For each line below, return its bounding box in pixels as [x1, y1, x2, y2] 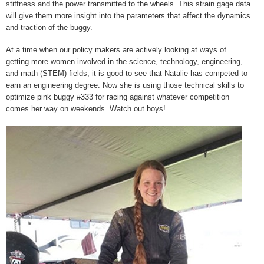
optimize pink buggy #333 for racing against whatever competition [6, 93, 229, 102]
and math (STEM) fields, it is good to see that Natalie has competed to [6, 69, 247, 78]
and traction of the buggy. [6, 22, 93, 32]
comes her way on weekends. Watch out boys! [6, 104, 166, 114]
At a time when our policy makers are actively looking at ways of [6, 45, 226, 55]
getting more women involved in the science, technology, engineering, [6, 57, 243, 67]
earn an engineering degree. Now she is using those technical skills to [6, 81, 244, 90]
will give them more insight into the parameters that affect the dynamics [6, 11, 250, 20]
